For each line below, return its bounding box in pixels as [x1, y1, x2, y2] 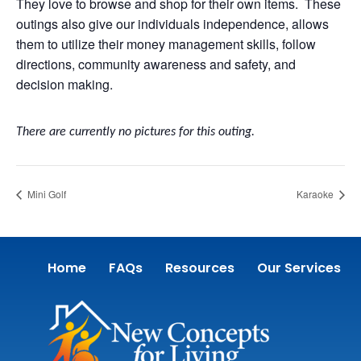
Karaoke [297, 186, 336, 201]
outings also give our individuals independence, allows [16, 15, 329, 33]
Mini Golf [25, 186, 66, 201]
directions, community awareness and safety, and [16, 55, 296, 73]
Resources [164, 259, 234, 278]
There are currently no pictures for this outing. [16, 126, 255, 139]
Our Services [256, 259, 341, 278]
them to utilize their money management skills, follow [16, 35, 316, 53]
